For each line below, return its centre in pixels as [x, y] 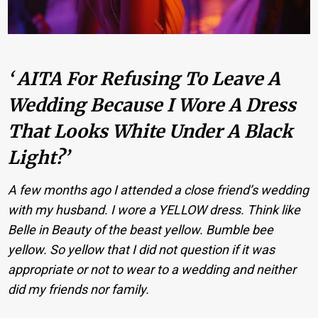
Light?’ [39, 158]
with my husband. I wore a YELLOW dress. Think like [154, 209]
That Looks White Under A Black [150, 132]
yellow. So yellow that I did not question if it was [142, 249]
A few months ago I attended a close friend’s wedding [159, 190]
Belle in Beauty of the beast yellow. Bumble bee [141, 229]
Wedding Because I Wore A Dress [152, 105]
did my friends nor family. [79, 289]
